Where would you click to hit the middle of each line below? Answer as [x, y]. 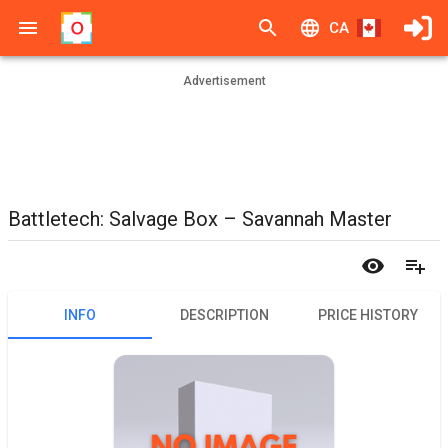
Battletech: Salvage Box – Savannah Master [200, 219]
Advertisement [224, 81]
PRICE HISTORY [368, 314]
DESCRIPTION [224, 314]
